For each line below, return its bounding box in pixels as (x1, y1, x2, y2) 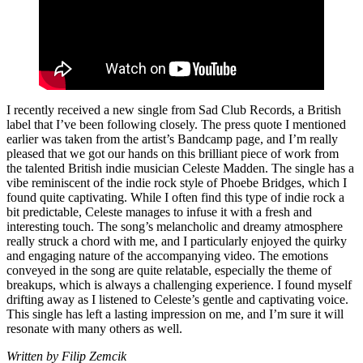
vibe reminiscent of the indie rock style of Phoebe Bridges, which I (6, 175, 347, 190)
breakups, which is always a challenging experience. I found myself (6, 277, 352, 292)
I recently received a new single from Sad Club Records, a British (6, 102, 341, 117)
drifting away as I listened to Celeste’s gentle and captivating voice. (6, 292, 348, 306)
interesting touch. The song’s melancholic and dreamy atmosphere (6, 219, 343, 233)
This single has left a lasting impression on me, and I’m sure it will (6, 306, 344, 321)
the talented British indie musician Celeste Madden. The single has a (6, 160, 354, 175)
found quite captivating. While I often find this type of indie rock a (6, 190, 344, 204)
